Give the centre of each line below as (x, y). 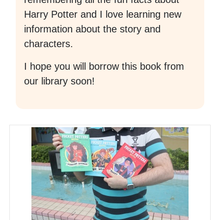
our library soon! (59, 81)
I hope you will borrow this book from (104, 67)
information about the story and (92, 29)
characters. (49, 44)
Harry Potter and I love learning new (103, 14)
